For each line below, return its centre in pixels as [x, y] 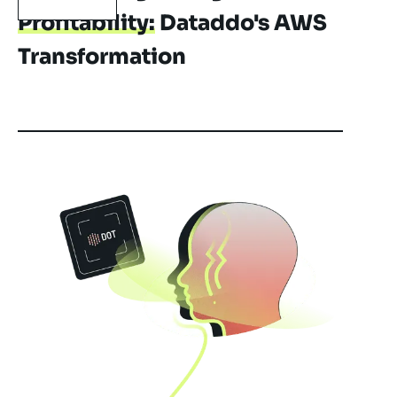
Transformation [102, 57]
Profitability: [86, 23]
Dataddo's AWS [241, 23]
